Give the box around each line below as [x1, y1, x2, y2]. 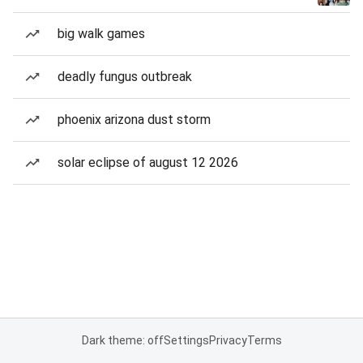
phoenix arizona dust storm [58, 112, 211, 127]
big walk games [58, 26, 145, 41]
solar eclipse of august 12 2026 [58, 155, 238, 170]
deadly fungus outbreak [58, 69, 192, 84]
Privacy [208, 334, 247, 347]
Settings [163, 334, 209, 347]
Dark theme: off [81, 334, 164, 347]
